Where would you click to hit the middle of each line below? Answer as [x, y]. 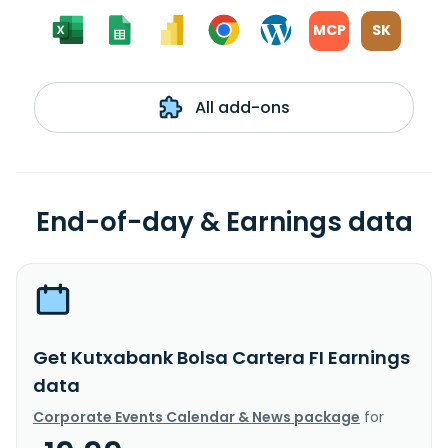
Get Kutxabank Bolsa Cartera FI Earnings [221, 357]
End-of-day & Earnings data [224, 221]
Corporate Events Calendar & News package [196, 416]
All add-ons [240, 107]
